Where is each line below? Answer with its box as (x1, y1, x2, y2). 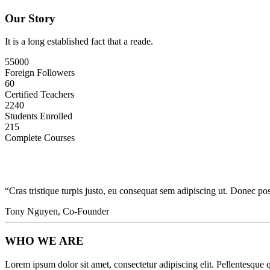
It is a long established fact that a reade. (5, 36, 153, 47)
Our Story (5, 11, 55, 25)
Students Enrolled (5, 111, 72, 122)
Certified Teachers (5, 89, 74, 100)
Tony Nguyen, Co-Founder (5, 206, 109, 217)
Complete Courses (5, 133, 75, 143)
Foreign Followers (5, 67, 75, 78)
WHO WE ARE (5, 234, 84, 247)
